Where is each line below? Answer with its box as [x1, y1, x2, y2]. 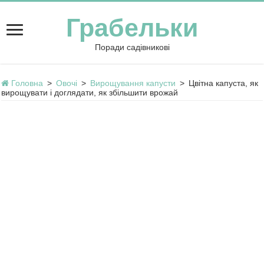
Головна [9, 78, 44, 88]
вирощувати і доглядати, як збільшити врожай [1, 88, 179, 97]
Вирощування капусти [90, 78, 176, 88]
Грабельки [66, 14, 198, 42]
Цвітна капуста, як [189, 78, 259, 88]
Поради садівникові [94, 42, 170, 52]
